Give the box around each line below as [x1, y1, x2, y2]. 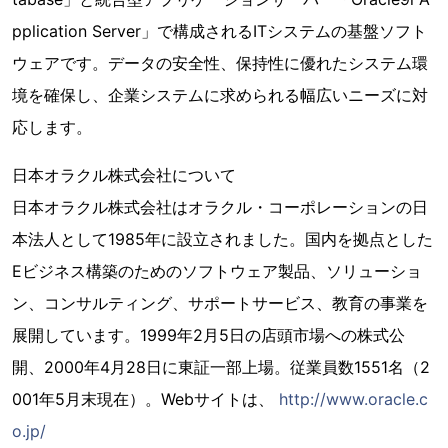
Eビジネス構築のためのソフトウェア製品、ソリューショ [12, 261, 422, 281]
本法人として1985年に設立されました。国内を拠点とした [12, 229, 433, 249]
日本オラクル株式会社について [12, 165, 236, 185]
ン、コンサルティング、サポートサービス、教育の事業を [12, 293, 428, 313]
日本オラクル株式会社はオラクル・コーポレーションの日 [12, 197, 428, 217]
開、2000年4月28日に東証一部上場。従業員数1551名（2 [12, 357, 430, 377]
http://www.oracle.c [279, 389, 428, 409]
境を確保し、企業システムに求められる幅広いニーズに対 [12, 85, 428, 105]
